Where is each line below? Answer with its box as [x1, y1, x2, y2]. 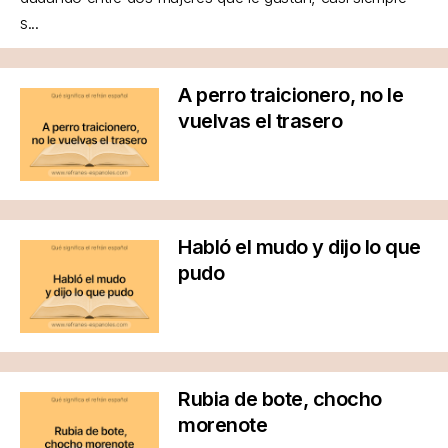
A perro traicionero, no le [178, 82, 403, 107]
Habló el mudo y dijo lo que [178, 234, 421, 259]
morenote [178, 412, 267, 437]
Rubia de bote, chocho [178, 386, 382, 411]
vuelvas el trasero [178, 108, 342, 133]
